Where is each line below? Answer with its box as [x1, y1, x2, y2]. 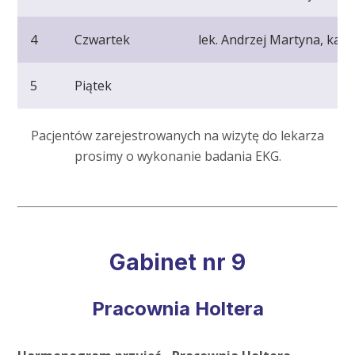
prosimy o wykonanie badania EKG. [74, 147, 281, 166]
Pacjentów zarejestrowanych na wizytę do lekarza [31, 127, 324, 145]
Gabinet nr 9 [109, 249, 246, 277]
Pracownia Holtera [91, 297, 264, 321]
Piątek [74, 77, 113, 95]
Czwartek [74, 31, 131, 49]
